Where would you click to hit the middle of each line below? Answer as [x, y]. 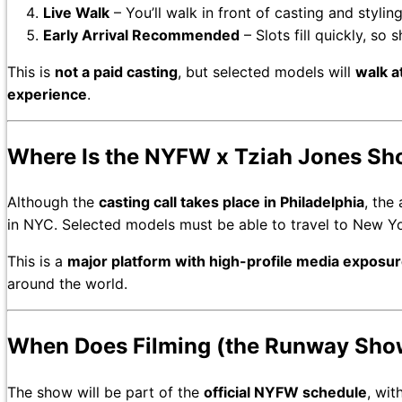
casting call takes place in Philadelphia [232, 202]
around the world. [67, 284]
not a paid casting [116, 71]
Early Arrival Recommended [141, 35]
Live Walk [76, 12]
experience [47, 94]
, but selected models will [267, 71]
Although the [53, 202]
